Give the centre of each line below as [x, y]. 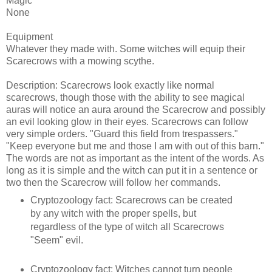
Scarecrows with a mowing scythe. [80, 61]
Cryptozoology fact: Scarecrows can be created [131, 200]
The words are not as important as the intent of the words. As [135, 158]
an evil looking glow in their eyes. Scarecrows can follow [127, 121]
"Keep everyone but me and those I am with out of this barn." [135, 146]
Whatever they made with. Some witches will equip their [126, 49]
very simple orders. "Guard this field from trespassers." [122, 134]
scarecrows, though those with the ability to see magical [125, 97]
